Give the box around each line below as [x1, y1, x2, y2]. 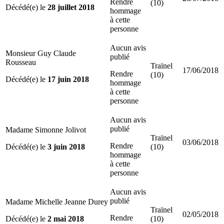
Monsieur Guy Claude [5, 48, 76, 57]
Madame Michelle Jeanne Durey [5, 197, 108, 206]
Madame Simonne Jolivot [5, 125, 86, 134]
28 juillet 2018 [47, 2, 94, 11]
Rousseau [5, 57, 36, 66]
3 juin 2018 [47, 142, 85, 151]
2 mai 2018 [47, 214, 84, 223]
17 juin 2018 [47, 74, 89, 83]
